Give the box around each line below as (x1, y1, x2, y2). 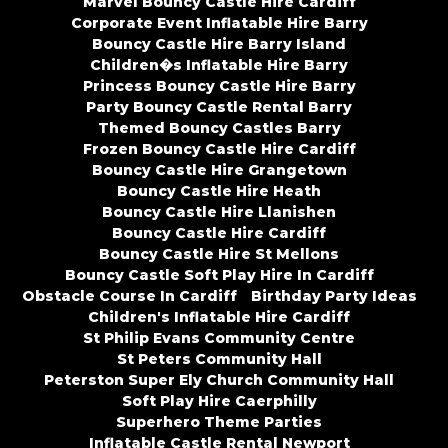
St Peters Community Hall (116, 350, 322, 369)
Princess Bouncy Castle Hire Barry (82, 77, 356, 96)
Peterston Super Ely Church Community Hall (44, 371, 394, 390)
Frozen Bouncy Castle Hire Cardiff (82, 140, 356, 159)
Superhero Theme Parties (116, 413, 322, 432)
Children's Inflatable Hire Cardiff (88, 308, 350, 327)
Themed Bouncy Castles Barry (97, 119, 341, 138)
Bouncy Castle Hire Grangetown (91, 161, 347, 180)
